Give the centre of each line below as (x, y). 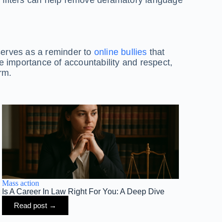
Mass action (21, 183)
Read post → (35, 206)
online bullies (120, 52)
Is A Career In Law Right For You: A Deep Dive (83, 192)
